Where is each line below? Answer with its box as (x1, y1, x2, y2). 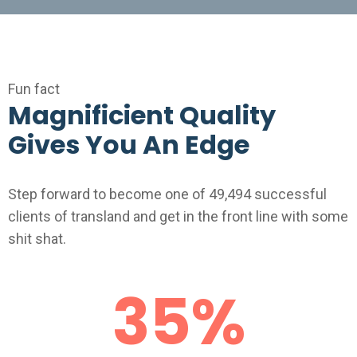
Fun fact (8, 80, 60, 97)
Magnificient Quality (8, 97, 276, 133)
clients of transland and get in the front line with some (8, 208, 348, 225)
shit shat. (8, 230, 66, 247)
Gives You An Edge (8, 127, 249, 163)
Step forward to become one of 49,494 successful (8, 186, 327, 202)
